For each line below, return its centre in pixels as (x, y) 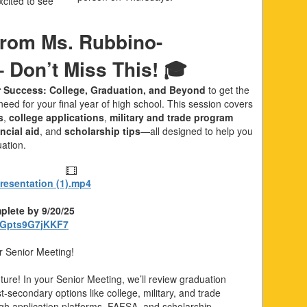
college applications (56, 118)
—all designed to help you (196, 131)
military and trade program (171, 118)
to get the (227, 90)
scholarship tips (102, 131)
